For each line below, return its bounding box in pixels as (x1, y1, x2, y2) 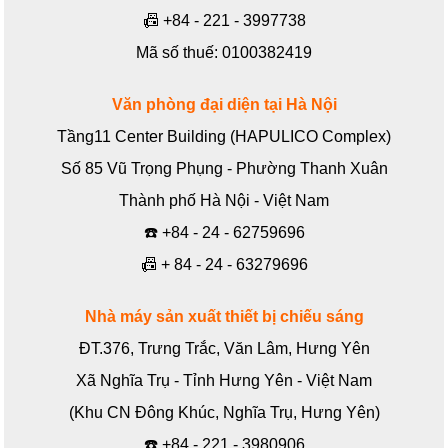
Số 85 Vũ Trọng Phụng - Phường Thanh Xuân (60, 160, 388, 178)
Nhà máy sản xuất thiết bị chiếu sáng (84, 308, 364, 326)
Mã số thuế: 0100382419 (136, 44, 312, 62)
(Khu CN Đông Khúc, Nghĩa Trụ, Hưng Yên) (68, 404, 380, 422)
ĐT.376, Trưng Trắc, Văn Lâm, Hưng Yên (78, 340, 370, 358)
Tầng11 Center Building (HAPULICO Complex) (57, 128, 391, 146)
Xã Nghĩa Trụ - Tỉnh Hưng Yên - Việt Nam (76, 372, 372, 390)
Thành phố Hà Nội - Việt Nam (119, 192, 329, 210)
